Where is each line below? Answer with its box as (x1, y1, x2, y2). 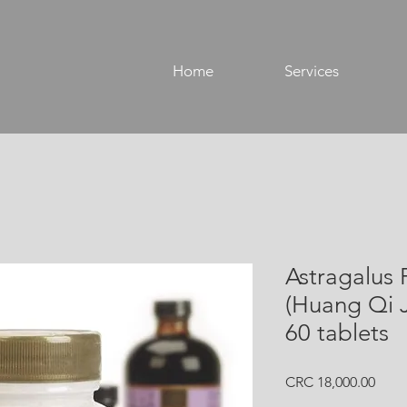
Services (284, 62, 339, 80)
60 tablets (285, 319, 389, 347)
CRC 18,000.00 (285, 373, 375, 391)
